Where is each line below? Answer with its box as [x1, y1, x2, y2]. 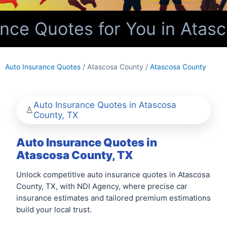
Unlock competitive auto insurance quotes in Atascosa [16, 170, 210, 179]
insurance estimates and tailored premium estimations [16, 193, 211, 203]
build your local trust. [16, 205, 92, 214]
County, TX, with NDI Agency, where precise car [16, 181, 187, 191]
